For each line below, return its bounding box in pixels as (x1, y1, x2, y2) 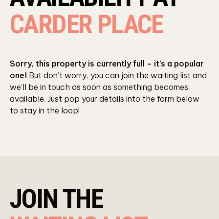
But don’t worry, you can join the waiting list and (27, 70, 207, 81)
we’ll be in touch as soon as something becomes (10, 82, 188, 92)
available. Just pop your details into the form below (10, 94, 199, 104)
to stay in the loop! (10, 106, 80, 116)
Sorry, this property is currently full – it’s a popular (10, 59, 204, 69)
